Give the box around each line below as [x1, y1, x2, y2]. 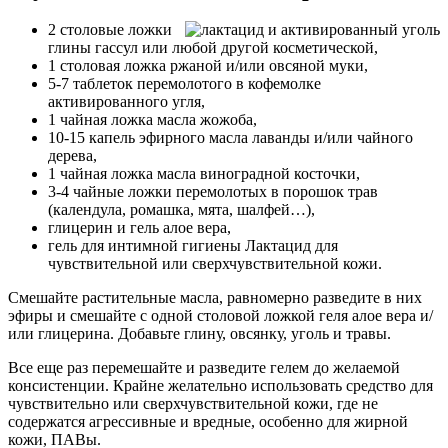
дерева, [48, 147, 97, 165]
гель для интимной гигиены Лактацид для [48, 237, 338, 255]
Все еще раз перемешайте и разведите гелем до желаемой [8, 359, 400, 377]
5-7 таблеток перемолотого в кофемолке [48, 75, 321, 93]
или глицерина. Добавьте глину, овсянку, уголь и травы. [8, 325, 391, 343]
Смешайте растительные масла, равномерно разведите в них [8, 289, 422, 307]
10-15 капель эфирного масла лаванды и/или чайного [48, 129, 413, 147]
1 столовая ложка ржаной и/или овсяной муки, [48, 57, 368, 75]
